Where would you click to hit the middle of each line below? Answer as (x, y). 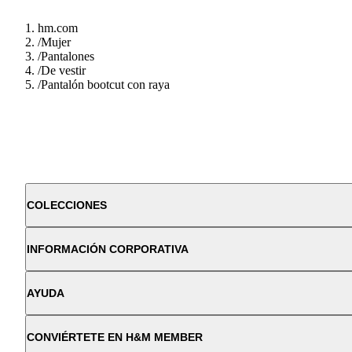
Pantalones (68, 56)
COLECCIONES (67, 205)
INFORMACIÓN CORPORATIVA (108, 249)
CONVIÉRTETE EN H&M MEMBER (115, 337)
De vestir (63, 70)
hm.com (58, 27)
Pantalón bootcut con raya (105, 84)
